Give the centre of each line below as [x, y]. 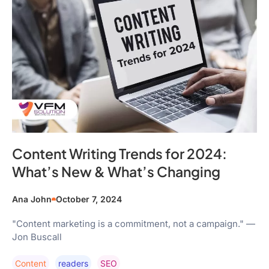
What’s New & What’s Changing [116, 172]
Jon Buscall [37, 237]
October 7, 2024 [89, 199]
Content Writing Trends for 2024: [119, 154]
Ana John [32, 199]
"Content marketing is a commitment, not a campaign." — [134, 224]
